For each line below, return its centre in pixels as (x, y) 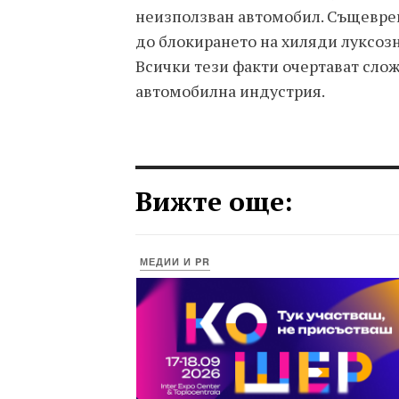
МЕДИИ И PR (175, 261)
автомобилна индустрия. (230, 91)
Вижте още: (214, 201)
